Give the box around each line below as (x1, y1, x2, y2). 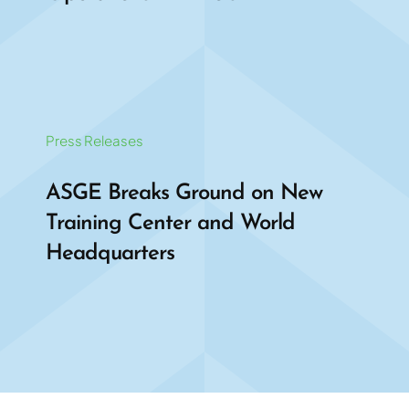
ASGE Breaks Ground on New (45, 182, 322, 204)
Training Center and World (45, 212, 295, 235)
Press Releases (45, 131, 143, 149)
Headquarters (45, 242, 174, 265)
